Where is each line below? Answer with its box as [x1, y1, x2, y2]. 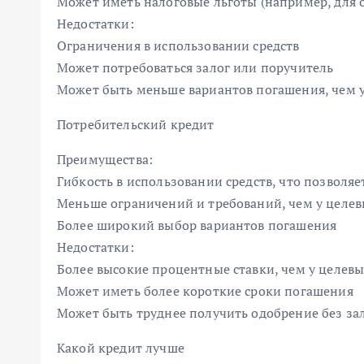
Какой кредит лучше [57, 339, 184, 357]
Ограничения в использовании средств [57, 37, 300, 54]
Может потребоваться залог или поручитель [57, 58, 334, 76]
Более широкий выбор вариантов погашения [57, 216, 337, 234]
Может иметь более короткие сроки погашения [57, 282, 353, 300]
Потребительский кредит [57, 115, 214, 133]
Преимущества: [57, 150, 154, 168]
